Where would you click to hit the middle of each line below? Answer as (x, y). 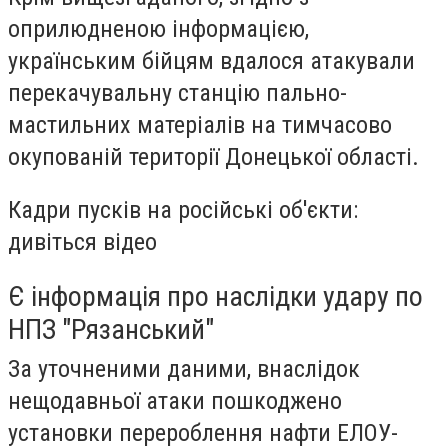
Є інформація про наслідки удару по (215, 296)
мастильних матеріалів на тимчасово (200, 124)
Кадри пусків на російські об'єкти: (183, 210)
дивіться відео (82, 242)
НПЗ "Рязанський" (111, 329)
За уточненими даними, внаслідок (184, 368)
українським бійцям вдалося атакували (211, 60)
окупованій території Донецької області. (213, 156)
